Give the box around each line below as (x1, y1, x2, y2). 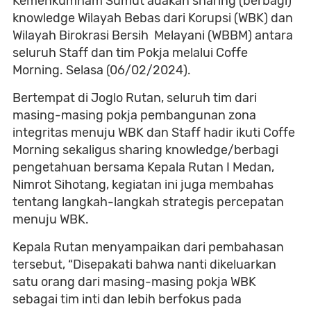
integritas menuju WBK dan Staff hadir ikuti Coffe (12, 125, 295, 140)
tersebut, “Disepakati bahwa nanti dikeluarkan (12, 257, 276, 272)
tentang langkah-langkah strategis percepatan (12, 194, 284, 210)
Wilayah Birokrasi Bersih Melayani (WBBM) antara (12, 28, 293, 43)
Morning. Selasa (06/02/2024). (12, 62, 191, 78)
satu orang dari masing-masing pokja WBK (12, 274, 256, 289)
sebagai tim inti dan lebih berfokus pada (12, 292, 242, 307)
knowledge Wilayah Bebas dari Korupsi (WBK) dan (12, 10, 293, 26)
